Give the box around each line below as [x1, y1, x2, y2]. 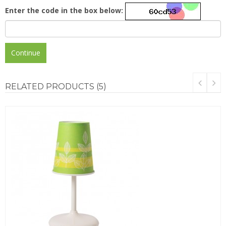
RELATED [5, 81, 44, 91]
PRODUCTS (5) [44, 81, 106, 91]
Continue [11, 47, 40, 58]
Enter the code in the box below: [5, 5, 123, 15]
